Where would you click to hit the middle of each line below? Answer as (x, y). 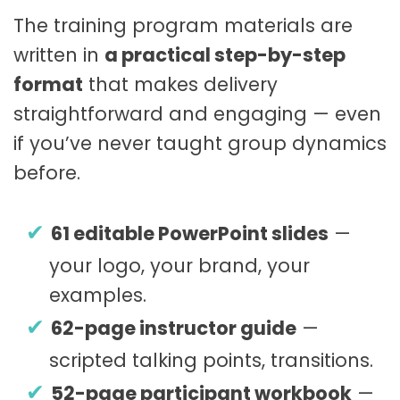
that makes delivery (180, 84)
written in (59, 54)
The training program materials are (183, 25)
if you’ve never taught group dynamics (200, 143)
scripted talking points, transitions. (211, 361)
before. (47, 172)
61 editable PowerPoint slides (190, 234)
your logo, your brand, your (179, 266)
